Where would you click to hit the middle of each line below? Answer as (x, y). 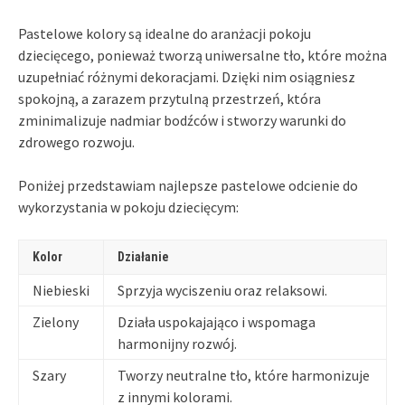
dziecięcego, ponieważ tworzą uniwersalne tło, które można (202, 55)
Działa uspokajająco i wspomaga (217, 321)
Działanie (143, 256)
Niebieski (61, 290)
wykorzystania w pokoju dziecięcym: (128, 207)
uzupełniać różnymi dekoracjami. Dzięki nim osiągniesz (187, 76)
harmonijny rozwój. (177, 343)
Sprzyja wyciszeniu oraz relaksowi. (222, 290)
